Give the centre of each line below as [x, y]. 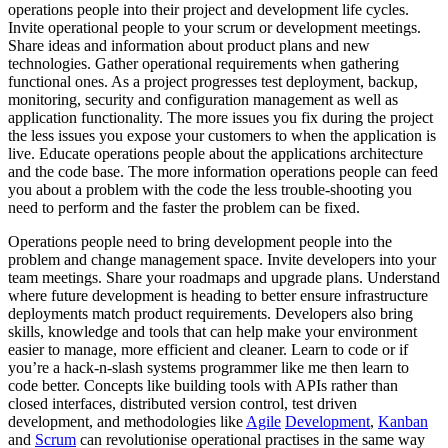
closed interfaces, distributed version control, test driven [182, 403]
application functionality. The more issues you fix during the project [220, 117]
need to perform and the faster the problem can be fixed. [184, 207]
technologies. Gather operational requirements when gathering [203, 63]
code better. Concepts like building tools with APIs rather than [203, 385]
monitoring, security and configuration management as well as [203, 99]
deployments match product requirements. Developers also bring [210, 313]
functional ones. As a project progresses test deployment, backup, [213, 81]
